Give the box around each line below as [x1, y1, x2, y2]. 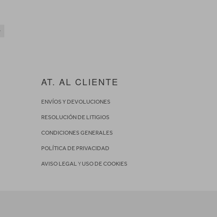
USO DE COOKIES [81, 160, 127, 168]
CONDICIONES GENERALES [41, 129, 113, 137]
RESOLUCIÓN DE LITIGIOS [41, 114, 109, 121]
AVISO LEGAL [41, 160, 77, 168]
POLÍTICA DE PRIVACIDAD [41, 145, 109, 152]
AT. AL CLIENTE [41, 75, 119, 88]
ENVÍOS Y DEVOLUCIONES [41, 98, 110, 106]
